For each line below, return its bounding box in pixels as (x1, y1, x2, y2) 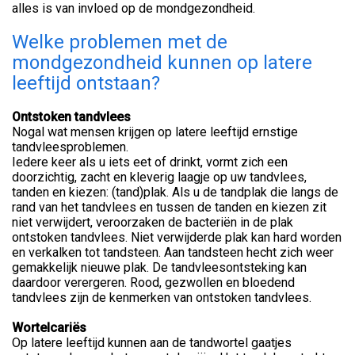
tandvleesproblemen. (12, 139, 128, 155)
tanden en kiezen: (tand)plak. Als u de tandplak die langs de (12, 185, 338, 200)
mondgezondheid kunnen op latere (12, 52, 312, 74)
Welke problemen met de (12, 31, 227, 54)
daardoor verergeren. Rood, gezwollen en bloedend (12, 275, 295, 291)
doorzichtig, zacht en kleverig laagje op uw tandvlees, (12, 170, 307, 185)
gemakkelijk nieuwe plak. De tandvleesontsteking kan (12, 260, 307, 276)
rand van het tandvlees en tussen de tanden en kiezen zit (12, 200, 326, 216)
